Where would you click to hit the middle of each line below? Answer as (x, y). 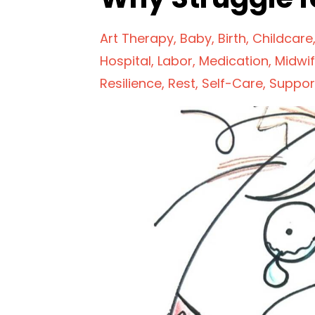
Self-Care (232, 83)
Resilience (131, 83)
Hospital (126, 61)
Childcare (283, 38)
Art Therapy (137, 38)
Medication (234, 61)
